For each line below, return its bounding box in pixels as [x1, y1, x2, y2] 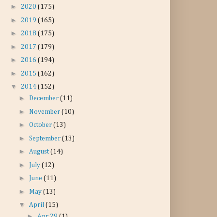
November [29, 108, 62, 115]
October [29, 122, 53, 128]
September [29, 135, 62, 142]
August [29, 148, 50, 155]
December [29, 95, 60, 102]
